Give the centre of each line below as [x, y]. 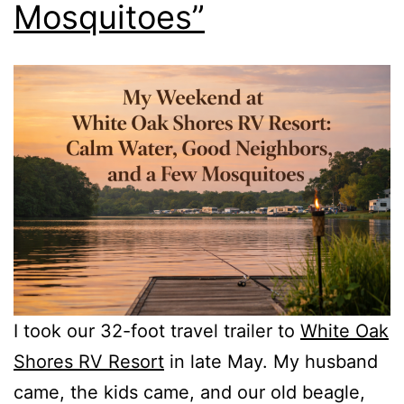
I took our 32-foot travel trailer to [157, 331]
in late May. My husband [271, 362]
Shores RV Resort [89, 362]
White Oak [344, 331]
